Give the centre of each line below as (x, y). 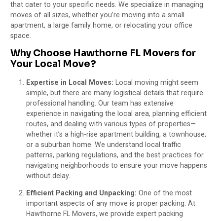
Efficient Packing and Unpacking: (82, 193)
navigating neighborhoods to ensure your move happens (117, 166)
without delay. (48, 176)
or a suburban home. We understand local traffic (104, 145)
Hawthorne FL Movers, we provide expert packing (105, 214)
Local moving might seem (156, 83)
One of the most (165, 193)
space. (21, 35)
